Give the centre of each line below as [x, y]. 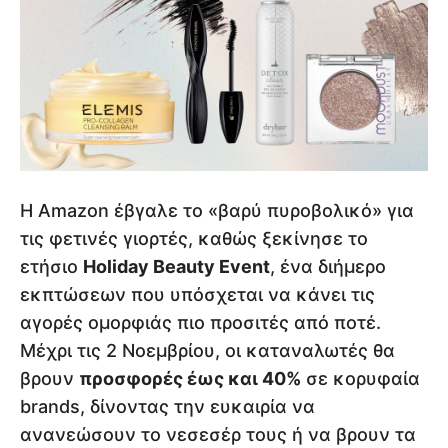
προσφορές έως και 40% [190, 379]
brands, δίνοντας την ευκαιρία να [167, 407]
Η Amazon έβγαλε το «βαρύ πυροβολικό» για [217, 211]
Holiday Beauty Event [176, 267]
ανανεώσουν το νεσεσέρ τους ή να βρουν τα [218, 435]
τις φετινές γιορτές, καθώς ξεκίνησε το [194, 239]
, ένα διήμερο [328, 267]
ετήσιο [51, 267]
